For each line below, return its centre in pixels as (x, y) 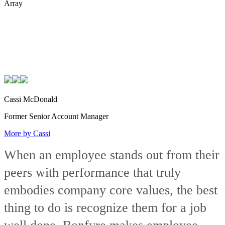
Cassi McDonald (31, 99)
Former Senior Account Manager (56, 116)
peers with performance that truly (92, 172)
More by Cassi (27, 133)
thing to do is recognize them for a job (105, 207)
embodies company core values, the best (111, 190)
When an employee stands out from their (112, 155)
